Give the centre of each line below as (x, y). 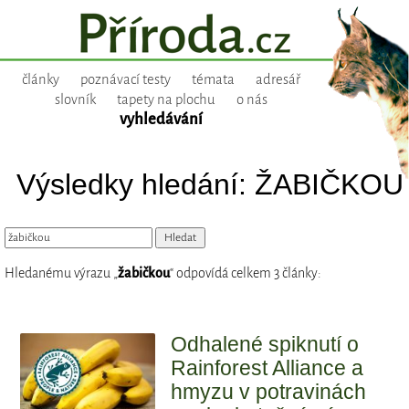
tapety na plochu (166, 100)
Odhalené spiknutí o (265, 345)
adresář (278, 80)
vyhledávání (161, 120)
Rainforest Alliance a (267, 368)
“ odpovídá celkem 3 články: (246, 273)
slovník (75, 100)
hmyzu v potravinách (268, 392)
